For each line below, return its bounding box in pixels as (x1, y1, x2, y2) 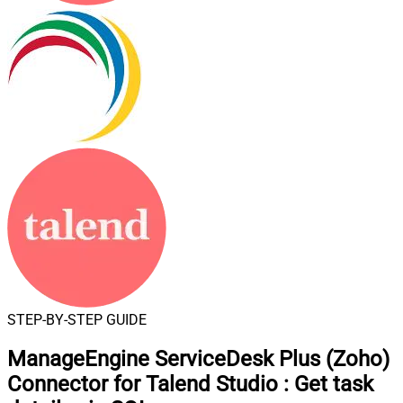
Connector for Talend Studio (7, 371, 278, 397)
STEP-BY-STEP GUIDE (7, 311, 147, 328)
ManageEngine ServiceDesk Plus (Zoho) (7, 345, 390, 372)
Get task (294, 371, 373, 397)
